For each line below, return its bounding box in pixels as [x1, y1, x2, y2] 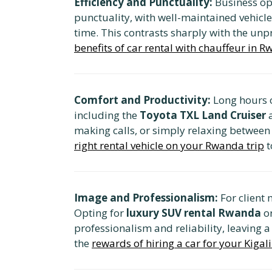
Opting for [74, 205, 126, 220]
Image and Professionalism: [74, 190, 218, 205]
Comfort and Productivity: [74, 92, 211, 107]
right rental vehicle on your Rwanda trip [74, 138, 264, 152]
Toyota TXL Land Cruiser [140, 107, 266, 122]
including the [74, 107, 140, 122]
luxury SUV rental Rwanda [126, 205, 261, 220]
